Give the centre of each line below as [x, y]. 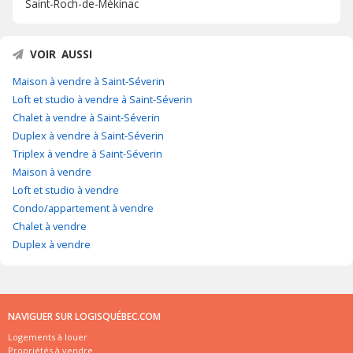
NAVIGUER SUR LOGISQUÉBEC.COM [84, 317]
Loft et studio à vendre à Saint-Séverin [102, 100]
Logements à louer [48, 337]
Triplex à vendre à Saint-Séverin [87, 154]
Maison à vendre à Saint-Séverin [89, 82]
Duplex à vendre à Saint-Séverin [88, 136]
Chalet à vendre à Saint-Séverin [86, 118]
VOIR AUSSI [61, 54]
